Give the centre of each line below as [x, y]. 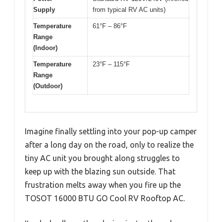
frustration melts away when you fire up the [103, 185]
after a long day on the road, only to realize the [109, 144]
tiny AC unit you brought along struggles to [102, 158]
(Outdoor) [48, 86]
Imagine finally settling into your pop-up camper [111, 131]
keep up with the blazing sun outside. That [100, 171]
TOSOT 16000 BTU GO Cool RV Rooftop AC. [105, 198]
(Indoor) [45, 48]
